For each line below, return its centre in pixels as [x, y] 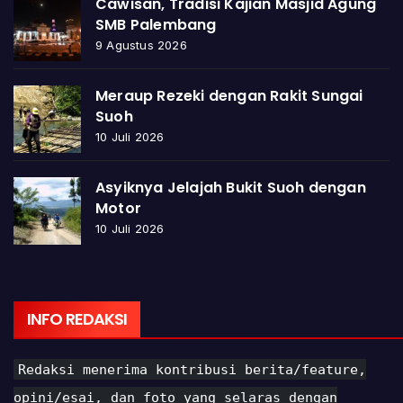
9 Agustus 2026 [141, 45]
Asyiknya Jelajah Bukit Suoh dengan [231, 187]
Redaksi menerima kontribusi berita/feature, [193, 369]
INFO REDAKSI [77, 318]
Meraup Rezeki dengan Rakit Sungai [229, 95]
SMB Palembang [156, 24]
